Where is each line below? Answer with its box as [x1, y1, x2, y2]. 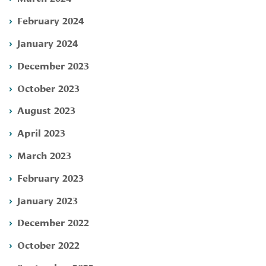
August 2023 [17, 103, 75, 117]
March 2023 [17, 147, 71, 161]
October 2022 [17, 237, 80, 252]
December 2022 [17, 215, 89, 229]
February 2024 [17, 13, 84, 27]
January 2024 [17, 35, 78, 49]
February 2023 [17, 170, 84, 184]
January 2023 [17, 192, 78, 207]
